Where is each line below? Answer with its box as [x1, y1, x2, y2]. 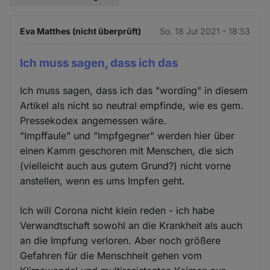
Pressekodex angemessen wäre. [20, 114, 167, 127]
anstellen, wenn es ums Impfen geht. [20, 174, 186, 187]
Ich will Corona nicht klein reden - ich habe [20, 204, 215, 216]
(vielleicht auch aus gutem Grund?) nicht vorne [20, 159, 231, 172]
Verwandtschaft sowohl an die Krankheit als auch [20, 219, 243, 231]
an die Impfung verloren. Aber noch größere [20, 234, 221, 246]
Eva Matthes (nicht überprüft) [20, 26, 142, 37]
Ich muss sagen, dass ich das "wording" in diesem [20, 84, 248, 96]
